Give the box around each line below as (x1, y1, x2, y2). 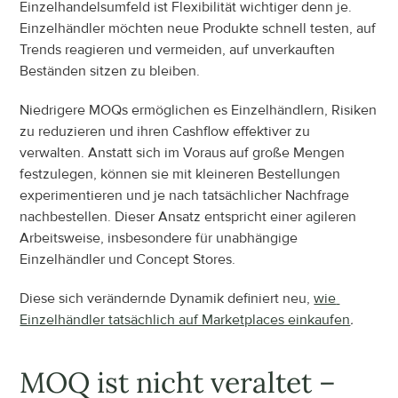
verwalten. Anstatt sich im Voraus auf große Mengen (20, 143, 346, 162)
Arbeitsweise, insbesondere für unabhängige (20, 228, 298, 247)
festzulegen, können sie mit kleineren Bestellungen (20, 164, 341, 183)
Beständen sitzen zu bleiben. (20, 61, 201, 80)
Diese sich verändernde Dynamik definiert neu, (20, 289, 314, 307)
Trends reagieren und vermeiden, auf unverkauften (20, 40, 336, 59)
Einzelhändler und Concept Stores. (20, 250, 236, 268)
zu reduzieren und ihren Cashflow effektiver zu (20, 122, 311, 140)
